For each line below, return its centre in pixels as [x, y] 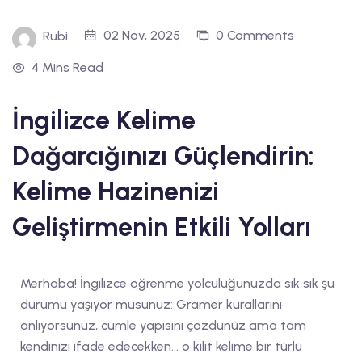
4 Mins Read [67, 67]
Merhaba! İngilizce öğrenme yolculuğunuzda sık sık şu [177, 283]
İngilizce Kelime [104, 120]
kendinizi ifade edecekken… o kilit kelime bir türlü [161, 346]
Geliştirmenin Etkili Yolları [162, 227]
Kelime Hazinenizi [116, 191]
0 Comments [255, 35]
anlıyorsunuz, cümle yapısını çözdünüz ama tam [163, 325]
